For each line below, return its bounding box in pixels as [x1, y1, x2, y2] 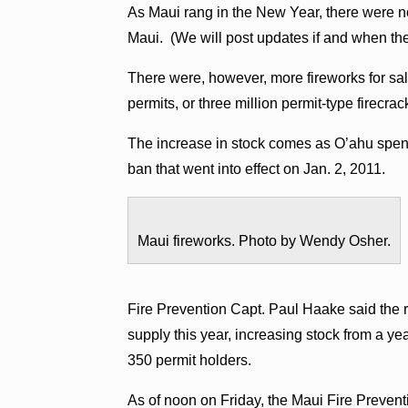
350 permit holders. [127, 352, 252, 368]
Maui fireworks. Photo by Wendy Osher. [138, 232, 392, 249]
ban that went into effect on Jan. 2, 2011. [127, 160, 386, 177]
